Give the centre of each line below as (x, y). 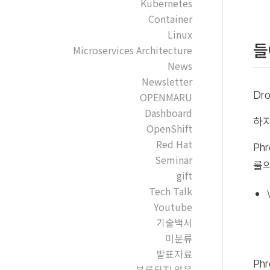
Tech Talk (170, 191)
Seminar (173, 160)
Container (170, 19)
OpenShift (169, 128)
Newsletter (167, 81)
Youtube (173, 207)
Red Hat (174, 144)
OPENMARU (166, 97)
